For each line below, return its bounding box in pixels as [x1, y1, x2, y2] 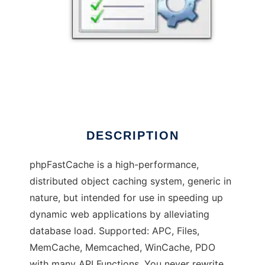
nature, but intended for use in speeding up [30, 192, 223, 204]
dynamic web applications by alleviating [30, 208, 209, 221]
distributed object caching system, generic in [30, 175, 231, 188]
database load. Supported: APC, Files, [30, 225, 199, 237]
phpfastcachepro [30, 84, 106, 96]
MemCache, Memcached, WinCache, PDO [30, 241, 215, 254]
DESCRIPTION [86, 129, 179, 143]
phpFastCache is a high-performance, [30, 159, 199, 171]
